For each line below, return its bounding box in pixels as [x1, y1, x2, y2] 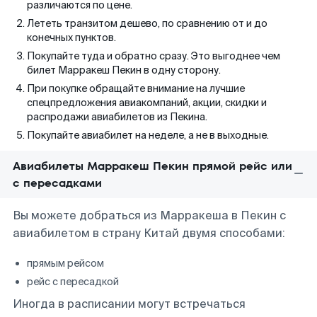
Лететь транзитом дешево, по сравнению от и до [27, 17, 267, 30]
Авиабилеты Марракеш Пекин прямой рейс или [13, 158, 292, 174]
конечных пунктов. [27, 31, 116, 44]
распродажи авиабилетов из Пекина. [27, 110, 207, 123]
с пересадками [13, 175, 102, 191]
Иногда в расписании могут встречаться [13, 296, 246, 311]
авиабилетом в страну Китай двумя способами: [13, 226, 285, 241]
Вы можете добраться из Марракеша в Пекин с [13, 208, 286, 223]
